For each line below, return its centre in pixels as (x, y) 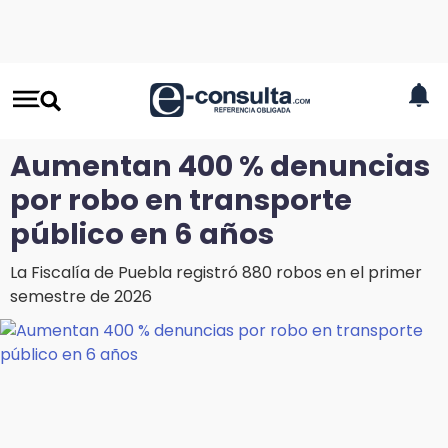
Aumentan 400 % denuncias (220, 166)
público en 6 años (142, 234)
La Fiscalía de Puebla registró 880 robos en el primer (216, 272)
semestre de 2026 (81, 296)
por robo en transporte (181, 200)
